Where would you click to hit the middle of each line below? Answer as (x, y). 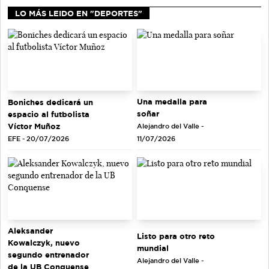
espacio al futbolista (49, 114)
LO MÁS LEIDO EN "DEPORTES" (79, 13)
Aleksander (30, 230)
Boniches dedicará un (50, 102)
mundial (153, 248)
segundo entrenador (48, 254)
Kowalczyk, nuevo (44, 242)
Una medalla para (172, 102)
